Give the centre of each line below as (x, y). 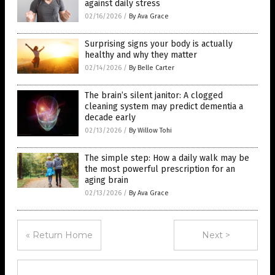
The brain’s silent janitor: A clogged (154, 96)
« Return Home (59, 235)
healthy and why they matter (141, 55)
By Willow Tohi (150, 131)
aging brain (107, 180)
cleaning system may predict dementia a (164, 107)
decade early (110, 118)
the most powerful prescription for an (160, 169)
